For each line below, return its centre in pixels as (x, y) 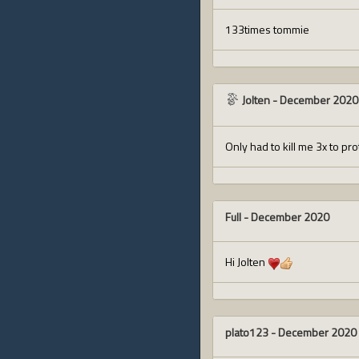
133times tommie (267, 29)
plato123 (247, 332)
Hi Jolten (246, 262)
